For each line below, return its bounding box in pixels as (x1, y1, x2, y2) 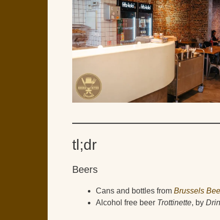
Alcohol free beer (96, 198, 157, 207)
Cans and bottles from (96, 186, 174, 195)
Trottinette (157, 198, 192, 207)
